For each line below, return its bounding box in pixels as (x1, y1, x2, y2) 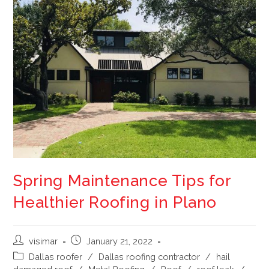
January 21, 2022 (86, 235, 153, 246)
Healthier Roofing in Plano (13, 193, 217, 211)
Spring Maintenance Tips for (13, 171, 232, 190)
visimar (29, 235, 58, 246)
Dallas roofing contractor (98, 251, 201, 262)
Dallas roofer (29, 251, 83, 262)
